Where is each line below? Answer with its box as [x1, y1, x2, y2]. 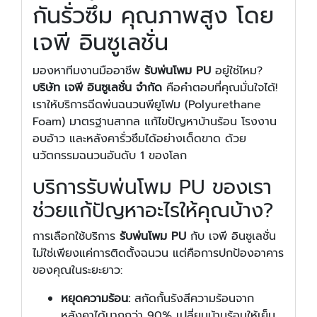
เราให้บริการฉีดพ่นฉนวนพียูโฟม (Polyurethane [33, 96, 261, 113]
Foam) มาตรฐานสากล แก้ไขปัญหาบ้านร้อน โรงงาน [33, 113, 277, 130]
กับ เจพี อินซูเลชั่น [186, 227, 276, 245]
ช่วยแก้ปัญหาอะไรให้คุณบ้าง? [33, 195, 273, 226]
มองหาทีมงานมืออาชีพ [33, 62, 144, 79]
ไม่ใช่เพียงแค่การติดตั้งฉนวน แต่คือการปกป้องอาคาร [33, 244, 284, 262]
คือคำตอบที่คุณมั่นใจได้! [162, 79, 277, 96]
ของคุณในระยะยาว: [33, 261, 122, 279]
